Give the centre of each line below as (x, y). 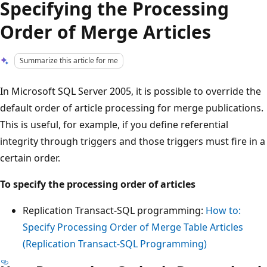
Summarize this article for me (69, 60)
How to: (223, 210)
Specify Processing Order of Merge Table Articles (133, 227)
